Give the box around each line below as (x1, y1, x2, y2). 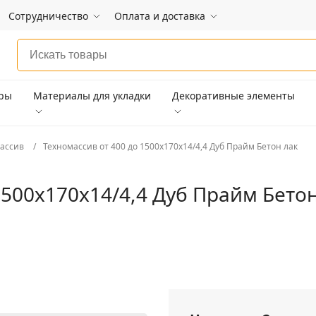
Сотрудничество (8, 8, 88, 23)
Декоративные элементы (172, 89, 296, 102)
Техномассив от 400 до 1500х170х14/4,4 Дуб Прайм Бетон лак (43, 140, 298, 152)
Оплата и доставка (114, 8, 205, 23)
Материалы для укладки (32, 89, 151, 102)
